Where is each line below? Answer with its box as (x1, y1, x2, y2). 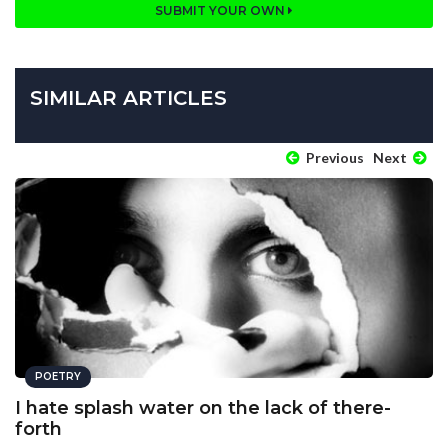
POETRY (35, 370, 81, 384)
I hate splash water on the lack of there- (15, 397, 391, 420)
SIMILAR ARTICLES (30, 86, 227, 111)
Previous (303, 149, 364, 167)
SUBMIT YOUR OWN (155, 3, 288, 19)
